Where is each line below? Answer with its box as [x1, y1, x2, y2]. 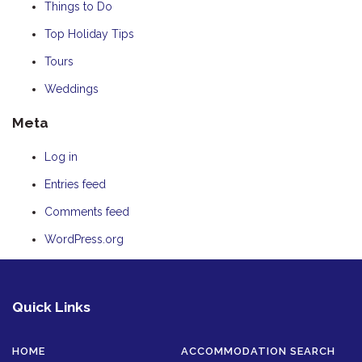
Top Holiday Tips [44, 27, 134, 40]
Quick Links [12, 299, 90, 316]
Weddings [44, 82, 99, 95]
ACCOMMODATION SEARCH [181, 345, 335, 358]
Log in [44, 149, 78, 163]
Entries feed [44, 177, 106, 191]
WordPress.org [44, 232, 124, 246]
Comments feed [44, 204, 129, 218]
